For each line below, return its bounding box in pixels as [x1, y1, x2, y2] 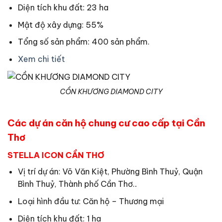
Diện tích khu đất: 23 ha [17, 2, 109, 13]
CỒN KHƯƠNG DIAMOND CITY [59, 87, 163, 96]
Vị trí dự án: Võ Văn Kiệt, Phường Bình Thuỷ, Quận [17, 166, 203, 177]
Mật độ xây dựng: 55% [17, 19, 104, 30]
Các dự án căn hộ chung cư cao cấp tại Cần [7, 117, 205, 129]
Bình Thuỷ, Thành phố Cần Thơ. [17, 179, 135, 189]
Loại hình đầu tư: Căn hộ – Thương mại [17, 196, 164, 206]
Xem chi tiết [17, 54, 65, 64]
